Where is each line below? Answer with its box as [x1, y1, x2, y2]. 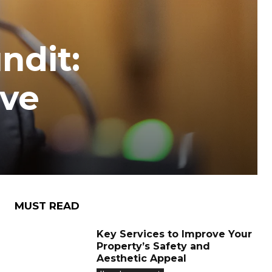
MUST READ [15, 200, 80, 212]
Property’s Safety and [97, 240, 210, 252]
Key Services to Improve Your [97, 228, 252, 240]
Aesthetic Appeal [97, 253, 186, 264]
